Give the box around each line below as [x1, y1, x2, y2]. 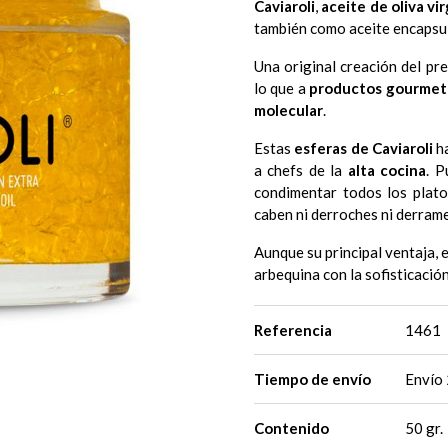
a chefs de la [254, 160, 348, 179]
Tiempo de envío [254, 369, 371, 388]
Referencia [254, 320, 332, 339]
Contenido [254, 418, 329, 437]
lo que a [254, 78, 310, 97]
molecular [254, 100, 323, 119]
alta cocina [347, 160, 427, 179]
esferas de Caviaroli [294, 138, 434, 157]
